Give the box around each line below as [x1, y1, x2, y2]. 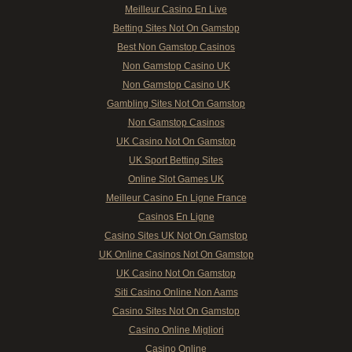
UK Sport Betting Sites [129, 155, 223, 166]
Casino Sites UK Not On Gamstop [104, 230, 247, 241]
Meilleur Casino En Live [125, 4, 227, 15]
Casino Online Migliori [128, 324, 224, 335]
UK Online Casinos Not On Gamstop [98, 249, 254, 260]
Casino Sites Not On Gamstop [112, 306, 240, 317]
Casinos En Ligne [137, 211, 214, 222]
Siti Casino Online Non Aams [114, 287, 238, 298]
